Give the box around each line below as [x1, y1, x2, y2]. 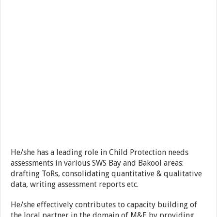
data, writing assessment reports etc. [11, 180, 139, 189]
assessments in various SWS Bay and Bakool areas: [11, 158, 184, 168]
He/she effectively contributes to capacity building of [11, 200, 198, 210]
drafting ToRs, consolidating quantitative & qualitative [11, 169, 202, 179]
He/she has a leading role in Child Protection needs [11, 148, 189, 157]
